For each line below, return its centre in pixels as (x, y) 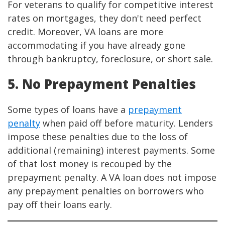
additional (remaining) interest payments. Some (111, 150)
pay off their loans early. (61, 205)
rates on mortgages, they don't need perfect (104, 18)
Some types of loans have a (68, 110)
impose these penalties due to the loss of (98, 137)
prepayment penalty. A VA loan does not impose (112, 178)
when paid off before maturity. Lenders (127, 123)
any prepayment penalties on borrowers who (106, 191)
